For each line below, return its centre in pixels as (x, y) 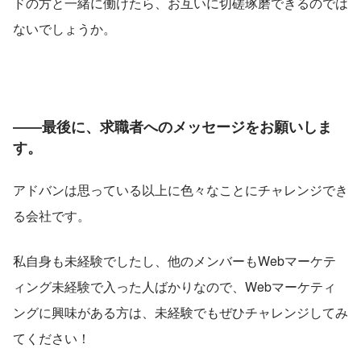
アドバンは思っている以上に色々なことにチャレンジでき (180, 190)
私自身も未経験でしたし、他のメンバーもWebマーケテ (174, 261)
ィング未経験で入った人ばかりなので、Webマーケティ (174, 287)
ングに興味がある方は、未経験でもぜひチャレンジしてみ (180, 313)
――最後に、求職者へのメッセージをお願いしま (172, 127)
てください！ (52, 338)
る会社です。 (52, 216)
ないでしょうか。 (64, 29)
